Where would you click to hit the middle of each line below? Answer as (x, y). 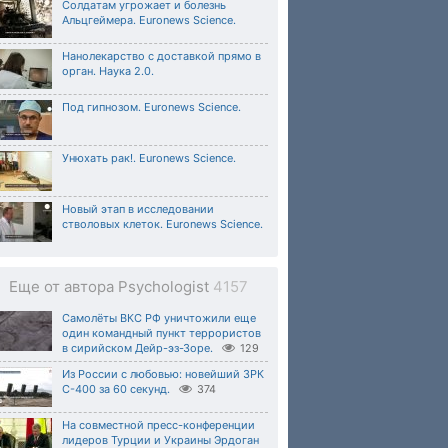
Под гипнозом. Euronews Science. (151, 107)
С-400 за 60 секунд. (116, 389)
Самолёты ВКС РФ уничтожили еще (159, 318)
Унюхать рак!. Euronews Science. (149, 158)
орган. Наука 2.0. (108, 71)
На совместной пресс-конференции (158, 425)
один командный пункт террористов (161, 333)
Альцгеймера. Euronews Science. (149, 20)
